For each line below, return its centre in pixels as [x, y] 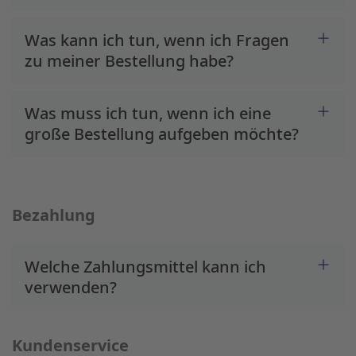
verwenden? [71, 287]
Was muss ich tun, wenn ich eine [148, 113]
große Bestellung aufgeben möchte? [162, 134]
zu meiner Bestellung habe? [129, 61]
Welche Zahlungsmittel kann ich [145, 267]
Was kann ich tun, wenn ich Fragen [157, 40]
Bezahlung [54, 215]
